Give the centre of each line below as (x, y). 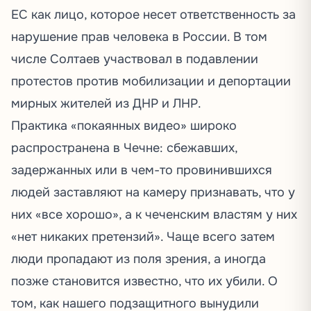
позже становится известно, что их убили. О (144, 281)
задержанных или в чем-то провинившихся (142, 170)
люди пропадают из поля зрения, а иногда (138, 259)
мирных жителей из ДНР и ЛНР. (106, 104)
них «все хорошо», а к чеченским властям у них (154, 215)
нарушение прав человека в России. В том (139, 37)
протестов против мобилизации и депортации (151, 82)
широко (212, 126)
